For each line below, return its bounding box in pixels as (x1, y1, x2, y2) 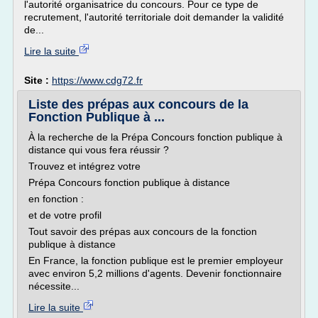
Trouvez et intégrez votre (28, 160, 141, 172)
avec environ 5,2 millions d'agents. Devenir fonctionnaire (28, 268, 282, 279)
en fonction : (28, 193, 84, 204)
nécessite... (28, 280, 79, 292)
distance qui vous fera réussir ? (28, 144, 169, 155)
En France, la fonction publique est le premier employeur (28, 255, 283, 266)
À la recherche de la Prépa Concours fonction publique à (28, 131, 283, 143)
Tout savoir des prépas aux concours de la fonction (28, 226, 257, 237)
